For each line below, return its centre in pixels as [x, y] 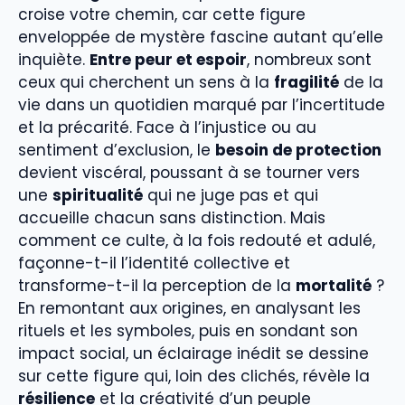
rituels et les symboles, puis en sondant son [188, 331]
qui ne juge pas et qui [231, 196]
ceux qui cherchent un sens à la [146, 83]
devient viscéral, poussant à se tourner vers [189, 173]
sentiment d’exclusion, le [117, 151]
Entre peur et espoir [168, 60]
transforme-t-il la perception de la [157, 286]
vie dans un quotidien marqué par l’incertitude [202, 105]
